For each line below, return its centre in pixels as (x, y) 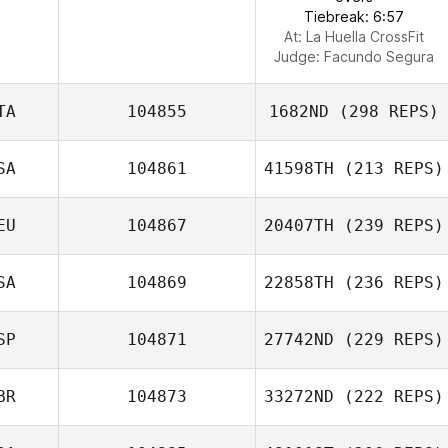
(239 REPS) (389, 225)
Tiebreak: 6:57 (354, 16)
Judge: (299, 56)
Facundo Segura (379, 56)
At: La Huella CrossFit (354, 36)
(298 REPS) (384, 111)
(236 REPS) (389, 282)
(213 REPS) (389, 168)
